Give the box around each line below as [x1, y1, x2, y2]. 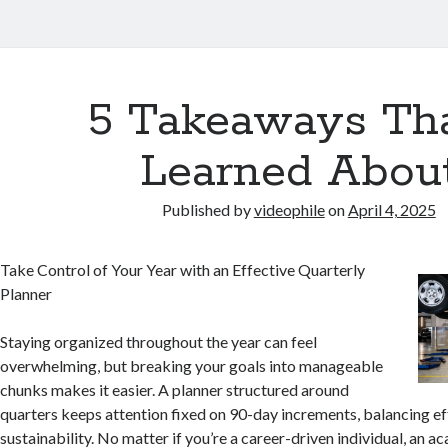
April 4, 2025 [347, 200, 436, 219]
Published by [161, 200, 254, 219]
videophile [253, 200, 325, 219]
